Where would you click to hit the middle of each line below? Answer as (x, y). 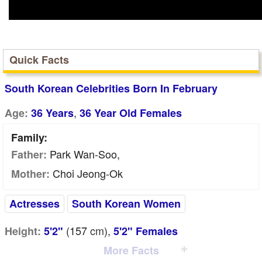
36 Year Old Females (131, 113)
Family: (29, 137)
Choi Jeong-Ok (86, 173)
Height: (23, 231)
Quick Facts (39, 60)
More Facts (131, 250)
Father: (29, 154)
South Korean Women (126, 204)
